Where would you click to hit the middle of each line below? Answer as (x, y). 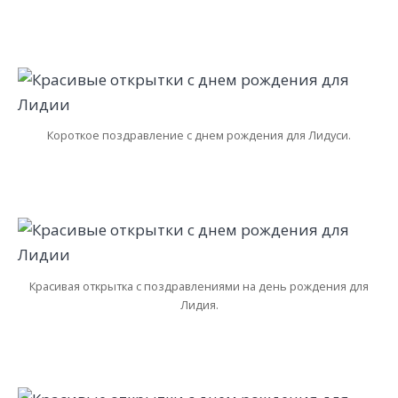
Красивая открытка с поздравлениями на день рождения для (199, 286)
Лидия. (199, 304)
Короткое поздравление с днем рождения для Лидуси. (199, 135)
